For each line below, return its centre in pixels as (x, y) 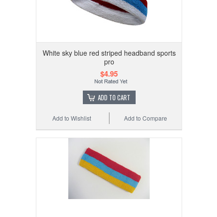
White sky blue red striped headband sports (109, 53)
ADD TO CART (114, 97)
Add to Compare (146, 118)
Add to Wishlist (72, 118)
